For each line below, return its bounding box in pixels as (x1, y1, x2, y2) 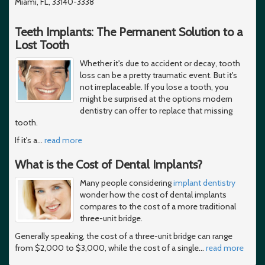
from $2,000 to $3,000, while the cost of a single (15, 242, 199, 253)
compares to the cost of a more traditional (80, 201, 236, 212)
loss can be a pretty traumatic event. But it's (80, 69, 237, 80)
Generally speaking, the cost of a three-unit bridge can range (15, 230, 232, 241)
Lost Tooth (15, 37, 69, 52)
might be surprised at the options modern (80, 93, 232, 104)
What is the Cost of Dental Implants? (15, 157, 202, 172)
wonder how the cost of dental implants (80, 189, 227, 200)
